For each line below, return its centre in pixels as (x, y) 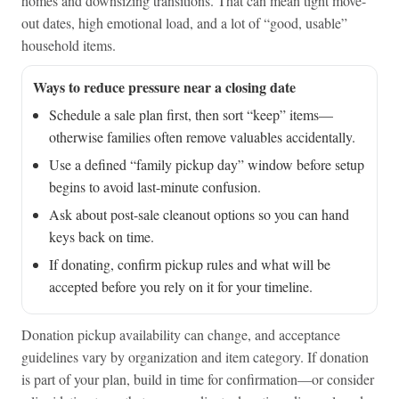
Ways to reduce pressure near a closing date (164, 87)
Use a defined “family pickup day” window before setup (206, 165)
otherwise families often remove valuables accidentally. (202, 137)
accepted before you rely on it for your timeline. (180, 287)
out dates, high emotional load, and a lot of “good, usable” (184, 23)
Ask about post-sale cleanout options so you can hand (199, 215)
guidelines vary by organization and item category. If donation (195, 357)
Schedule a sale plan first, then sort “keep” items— (191, 115)
